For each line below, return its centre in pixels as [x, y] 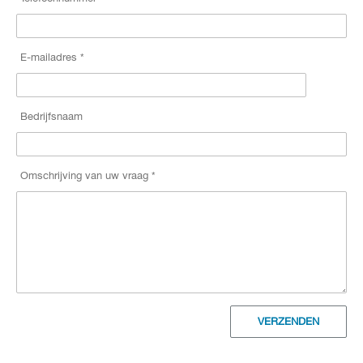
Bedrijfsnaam [51, 116]
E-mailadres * [52, 57]
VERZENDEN [288, 321]
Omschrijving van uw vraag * [88, 175]
